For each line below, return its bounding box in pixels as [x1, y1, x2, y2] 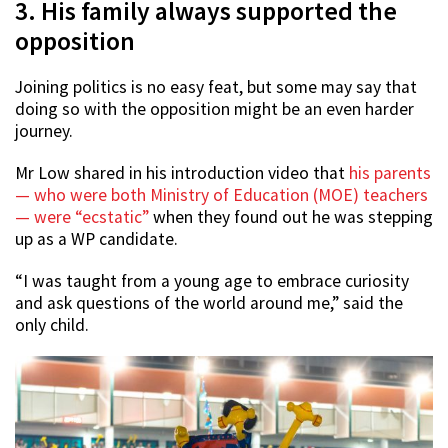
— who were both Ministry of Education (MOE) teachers [15, 184, 428, 207]
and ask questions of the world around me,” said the [15, 292, 403, 315]
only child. [15, 314, 89, 337]
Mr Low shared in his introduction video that [15, 162, 349, 185]
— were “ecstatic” [15, 206, 149, 229]
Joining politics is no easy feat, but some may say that [15, 76, 417, 99]
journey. [15, 120, 73, 143]
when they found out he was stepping [149, 206, 433, 229]
